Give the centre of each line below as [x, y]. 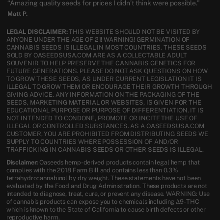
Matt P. [17, 14]
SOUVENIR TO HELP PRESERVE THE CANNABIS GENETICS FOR [101, 63]
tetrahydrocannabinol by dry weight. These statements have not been [104, 178]
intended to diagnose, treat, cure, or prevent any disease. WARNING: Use [108, 194]
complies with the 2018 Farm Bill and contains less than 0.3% [92, 170]
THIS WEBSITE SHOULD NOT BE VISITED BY [134, 32]
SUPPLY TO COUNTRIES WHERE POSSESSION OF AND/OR [92, 142]
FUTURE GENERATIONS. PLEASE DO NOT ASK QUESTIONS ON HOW [107, 71]
